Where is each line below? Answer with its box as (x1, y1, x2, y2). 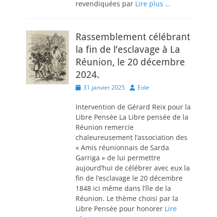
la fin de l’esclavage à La (76, 44, 180, 55)
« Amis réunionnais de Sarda (76, 143, 169, 152)
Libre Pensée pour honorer (76, 204, 165, 213)
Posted (75, 83, 93, 91)
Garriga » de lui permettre (76, 153, 160, 162)
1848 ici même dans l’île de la (76, 184, 171, 193)
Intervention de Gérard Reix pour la (76, 102, 191, 111)
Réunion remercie (76, 123, 134, 132)
